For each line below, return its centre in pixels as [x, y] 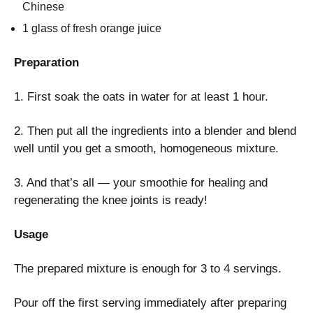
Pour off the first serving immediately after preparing [150, 303]
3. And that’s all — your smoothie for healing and [141, 183]
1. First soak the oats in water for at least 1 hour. [141, 97]
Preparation [46, 63]
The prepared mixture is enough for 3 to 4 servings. [148, 269]
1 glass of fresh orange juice [92, 29]
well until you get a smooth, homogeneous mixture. [146, 149]
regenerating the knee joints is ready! [111, 201]
